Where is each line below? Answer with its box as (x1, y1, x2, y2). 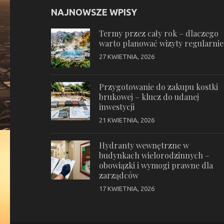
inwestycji (99, 101, 134, 112)
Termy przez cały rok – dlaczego (99, 27, 218, 38)
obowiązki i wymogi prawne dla (99, 159, 213, 170)
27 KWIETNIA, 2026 (99, 52, 154, 60)
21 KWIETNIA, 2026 (99, 116, 154, 123)
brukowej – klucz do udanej (99, 91, 199, 102)
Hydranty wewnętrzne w (99, 139, 189, 150)
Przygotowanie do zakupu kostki (99, 81, 218, 92)
